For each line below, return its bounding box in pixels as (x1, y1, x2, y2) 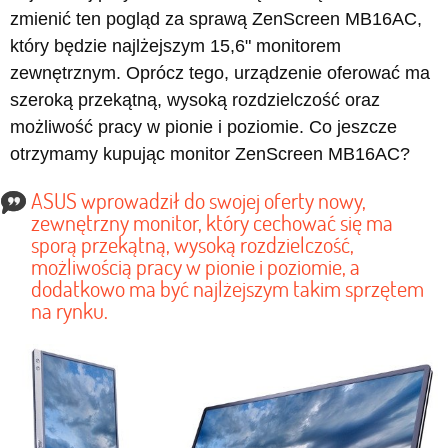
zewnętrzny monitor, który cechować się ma (31, 208, 393, 237)
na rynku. (31, 296, 108, 325)
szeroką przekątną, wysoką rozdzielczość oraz (10, 90, 380, 110)
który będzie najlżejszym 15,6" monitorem (10, 36, 341, 56)
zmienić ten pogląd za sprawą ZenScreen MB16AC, (10, 9, 422, 29)
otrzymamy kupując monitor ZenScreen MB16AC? (10, 144, 410, 164)
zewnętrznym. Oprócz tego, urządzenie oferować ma (10, 63, 430, 83)
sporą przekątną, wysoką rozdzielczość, (31, 230, 354, 259)
